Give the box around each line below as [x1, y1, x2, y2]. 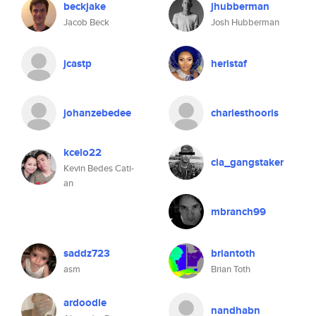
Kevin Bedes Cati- [63, 162, 134, 175]
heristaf [211, 56, 247, 71]
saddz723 [63, 245, 110, 261]
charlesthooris [211, 105, 279, 121]
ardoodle [63, 295, 107, 310]
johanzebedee [63, 105, 131, 121]
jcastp [63, 56, 92, 71]
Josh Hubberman [211, 16, 279, 29]
